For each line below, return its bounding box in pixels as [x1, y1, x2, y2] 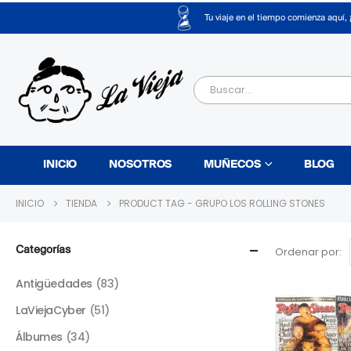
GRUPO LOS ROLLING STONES [195, 197, 325, 211]
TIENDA [66, 197, 97, 211]
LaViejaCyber [16, 302, 86, 319]
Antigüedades [16, 276, 92, 292]
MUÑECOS [204, 159, 261, 172]
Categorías [16, 244, 71, 257]
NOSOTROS [109, 159, 172, 172]
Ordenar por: [275, 244, 342, 260]
